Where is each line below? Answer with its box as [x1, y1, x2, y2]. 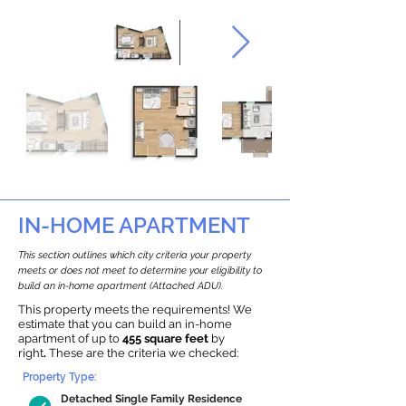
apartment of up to [18, 332, 122, 345]
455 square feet [122, 332, 211, 345]
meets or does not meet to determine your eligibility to [18, 265, 262, 276]
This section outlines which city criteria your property [18, 249, 251, 261]
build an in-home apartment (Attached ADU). [18, 280, 223, 292]
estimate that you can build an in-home [18, 317, 232, 331]
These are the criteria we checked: [49, 346, 238, 360]
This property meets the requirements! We [18, 303, 252, 316]
